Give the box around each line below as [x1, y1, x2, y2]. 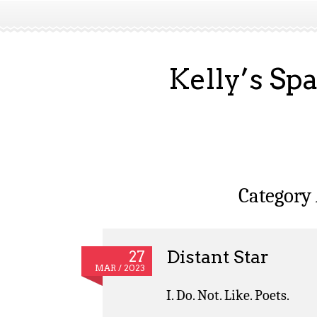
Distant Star [166, 245, 269, 267]
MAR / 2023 [95, 262, 145, 273]
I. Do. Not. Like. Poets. [166, 287, 289, 304]
